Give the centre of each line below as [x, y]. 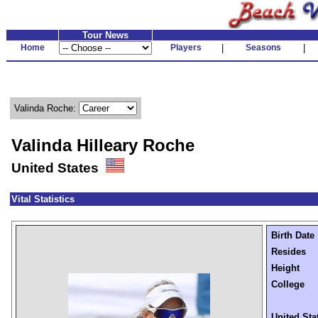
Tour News [105, 35]
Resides [289, 252]
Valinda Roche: [46, 108]
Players [186, 48]
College [288, 284]
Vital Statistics [43, 199]
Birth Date [293, 235]
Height [285, 268]
